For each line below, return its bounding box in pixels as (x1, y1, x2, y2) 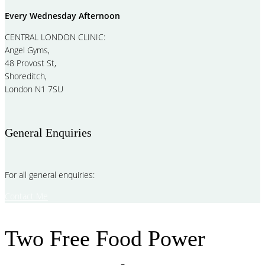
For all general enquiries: (5, 169, 95, 181)
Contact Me (5, 190, 48, 202)
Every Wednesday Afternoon (5, 10, 120, 22)
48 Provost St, (5, 57, 56, 69)
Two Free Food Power (5, 225, 205, 251)
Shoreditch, (5, 70, 47, 82)
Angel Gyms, (5, 44, 50, 56)
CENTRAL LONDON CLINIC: (5, 31, 105, 43)
